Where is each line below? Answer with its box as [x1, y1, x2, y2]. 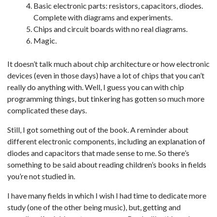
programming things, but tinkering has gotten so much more [7, 94, 204, 103]
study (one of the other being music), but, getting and [7, 202, 181, 212]
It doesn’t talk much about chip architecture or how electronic [7, 59, 210, 68]
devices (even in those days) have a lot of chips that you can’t [7, 71, 204, 80]
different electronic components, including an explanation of [7, 137, 205, 146]
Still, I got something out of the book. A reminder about [7, 125, 188, 134]
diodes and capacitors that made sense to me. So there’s [7, 148, 189, 157]
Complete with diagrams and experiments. [33, 13, 172, 22]
